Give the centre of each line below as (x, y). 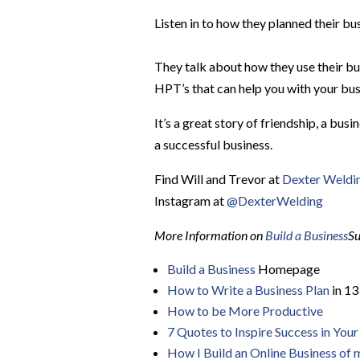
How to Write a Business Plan (248, 290)
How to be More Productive (245, 311)
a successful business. (215, 145)
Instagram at (190, 201)
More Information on (210, 235)
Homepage (288, 269)
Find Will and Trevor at (218, 179)
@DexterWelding (275, 201)
